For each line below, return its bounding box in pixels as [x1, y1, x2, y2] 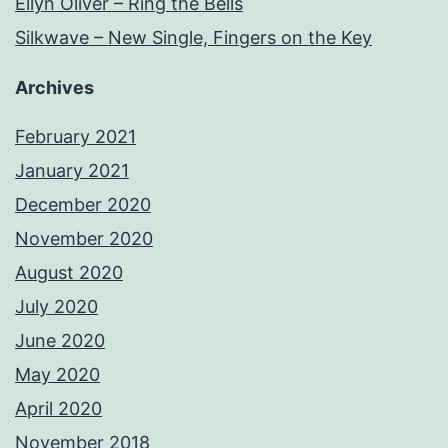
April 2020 [15, 397, 102, 419]
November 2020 [15, 227, 153, 249]
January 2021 [15, 159, 129, 181]
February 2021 [15, 125, 136, 147]
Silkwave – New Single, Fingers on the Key [15, 26, 372, 48]
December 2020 [15, 193, 151, 215]
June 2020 [15, 329, 105, 351]
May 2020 [15, 363, 100, 385]
